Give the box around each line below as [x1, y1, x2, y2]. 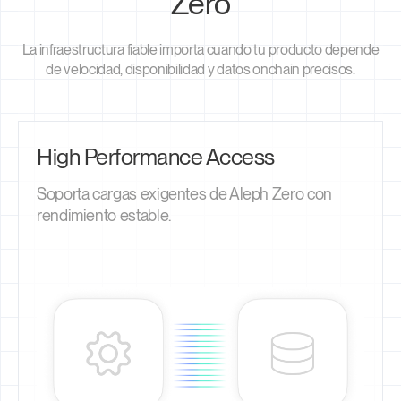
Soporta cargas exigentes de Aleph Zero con [37, 183, 332, 203]
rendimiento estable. [37, 205, 171, 225]
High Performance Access [37, 142, 275, 170]
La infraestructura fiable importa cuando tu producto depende [21, 40, 380, 58]
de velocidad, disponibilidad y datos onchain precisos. [46, 60, 355, 78]
